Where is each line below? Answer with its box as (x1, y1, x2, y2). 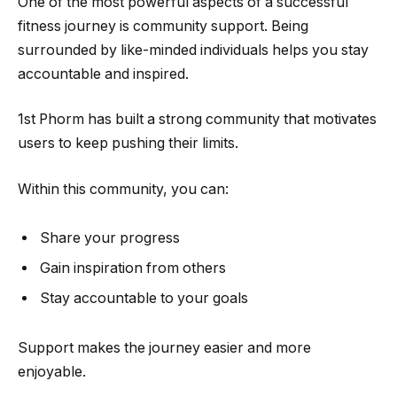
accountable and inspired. (18, 65, 189, 82)
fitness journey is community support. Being (18, 17, 308, 35)
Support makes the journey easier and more (18, 339, 311, 357)
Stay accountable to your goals (40, 290, 248, 307)
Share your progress (40, 230, 180, 247)
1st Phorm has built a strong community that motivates (18, 111, 377, 128)
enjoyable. (18, 363, 86, 381)
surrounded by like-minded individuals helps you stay (18, 41, 369, 58)
